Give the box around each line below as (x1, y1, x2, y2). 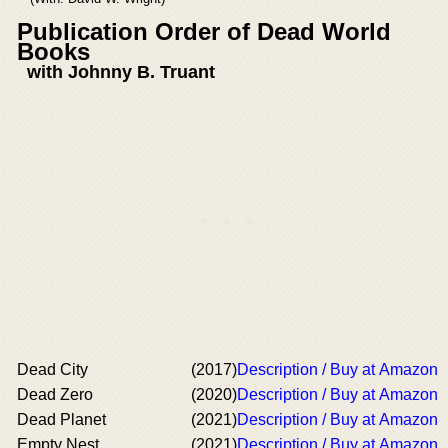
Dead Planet (17, 411, 106, 428)
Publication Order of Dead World (17, 18, 391, 45)
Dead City (17, 361, 88, 378)
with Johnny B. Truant (27, 62, 215, 82)
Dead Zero (17, 386, 93, 403)
